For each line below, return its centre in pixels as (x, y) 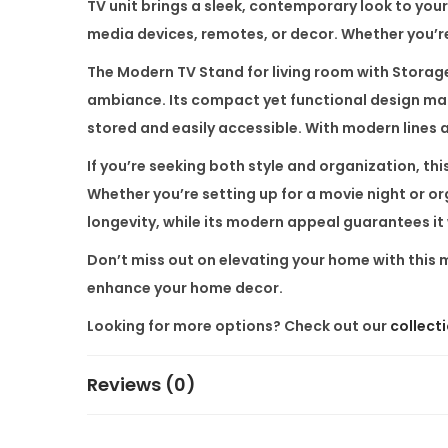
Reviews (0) (141, 384)
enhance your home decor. (185, 287)
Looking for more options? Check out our (238, 325)
